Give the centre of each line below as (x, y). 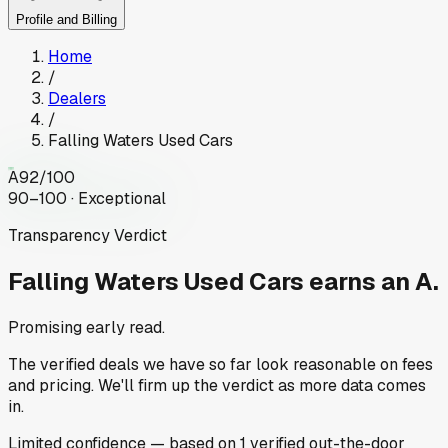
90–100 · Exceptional (87, 199)
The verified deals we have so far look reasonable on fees (220, 364)
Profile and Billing (66, 20)
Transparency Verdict (87, 236)
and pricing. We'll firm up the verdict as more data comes (217, 385)
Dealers (77, 99)
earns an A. (374, 282)
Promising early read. (86, 327)
